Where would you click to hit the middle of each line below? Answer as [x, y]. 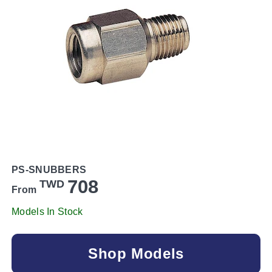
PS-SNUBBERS [49, 169]
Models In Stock [47, 211]
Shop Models [136, 253]
